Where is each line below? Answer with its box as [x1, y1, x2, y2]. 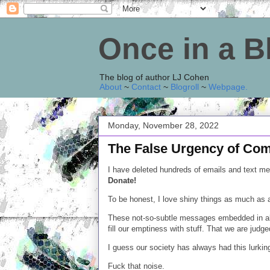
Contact [131, 82, 161, 92]
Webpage [209, 82, 245, 92]
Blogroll [171, 82, 199, 92]
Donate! [108, 176, 139, 185]
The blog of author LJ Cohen [99, 72, 209, 82]
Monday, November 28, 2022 [108, 121, 219, 130]
